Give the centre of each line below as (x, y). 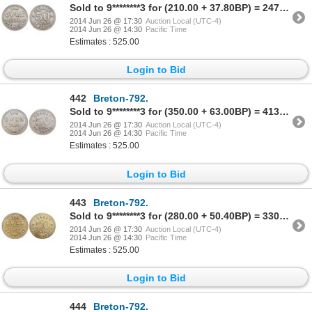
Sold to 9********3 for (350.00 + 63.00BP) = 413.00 (284, 112)
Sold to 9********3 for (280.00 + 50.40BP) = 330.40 (284, 216)
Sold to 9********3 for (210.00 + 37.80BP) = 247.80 (284, 7)
